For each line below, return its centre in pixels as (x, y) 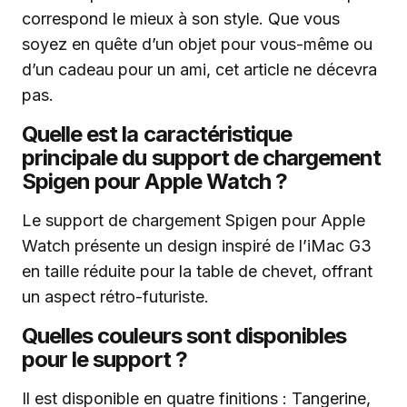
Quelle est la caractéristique (157, 134)
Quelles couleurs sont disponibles (184, 336)
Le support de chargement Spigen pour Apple (194, 221)
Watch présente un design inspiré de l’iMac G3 (197, 246)
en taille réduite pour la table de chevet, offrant (197, 272)
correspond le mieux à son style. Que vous (181, 19)
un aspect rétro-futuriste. (115, 297)
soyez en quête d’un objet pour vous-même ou (197, 45)
